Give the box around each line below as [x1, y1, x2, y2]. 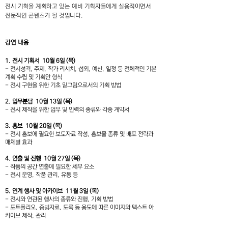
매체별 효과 [5, 139, 32, 146]
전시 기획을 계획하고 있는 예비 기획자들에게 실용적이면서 [5, 3, 151, 10]
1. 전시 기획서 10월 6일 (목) [5, 58, 75, 64]
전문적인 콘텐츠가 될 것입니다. [5, 12, 83, 19]
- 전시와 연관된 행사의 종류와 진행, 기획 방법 [5, 196, 115, 203]
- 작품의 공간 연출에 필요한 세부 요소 [5, 163, 94, 170]
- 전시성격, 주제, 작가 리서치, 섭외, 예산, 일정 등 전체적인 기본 [5, 66, 156, 72]
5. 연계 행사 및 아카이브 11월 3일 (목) [5, 188, 102, 194]
